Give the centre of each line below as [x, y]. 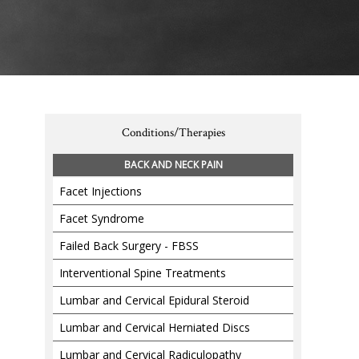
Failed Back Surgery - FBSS [129, 246]
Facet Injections [101, 191]
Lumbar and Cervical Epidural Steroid [154, 300]
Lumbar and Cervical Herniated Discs [155, 327]
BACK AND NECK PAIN [173, 165]
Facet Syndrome [102, 218]
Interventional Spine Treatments [143, 273]
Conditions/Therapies [173, 133]
